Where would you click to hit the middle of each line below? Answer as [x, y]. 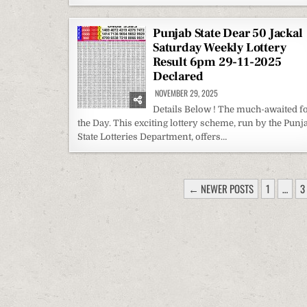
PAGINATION [124, 207]
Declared [178, 76]
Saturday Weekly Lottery [220, 48]
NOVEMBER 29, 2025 [185, 93]
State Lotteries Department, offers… [152, 137]
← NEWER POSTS [221, 188]
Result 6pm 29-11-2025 [217, 62]
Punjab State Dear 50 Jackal [228, 33]
